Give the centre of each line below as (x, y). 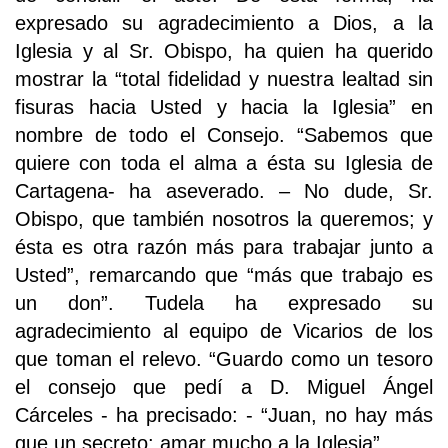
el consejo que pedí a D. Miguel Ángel (224, 387)
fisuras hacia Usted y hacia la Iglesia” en (224, 107)
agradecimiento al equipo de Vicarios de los (224, 331)
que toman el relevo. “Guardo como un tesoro (224, 359)
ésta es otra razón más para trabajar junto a (224, 247)
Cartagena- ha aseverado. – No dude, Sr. (224, 191)
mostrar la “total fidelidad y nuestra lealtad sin (224, 79)
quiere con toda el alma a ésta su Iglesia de (224, 163)
